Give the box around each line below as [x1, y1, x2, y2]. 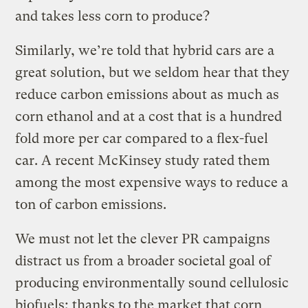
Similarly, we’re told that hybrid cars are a [15, 42, 275, 58]
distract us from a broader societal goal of [15, 252, 272, 269]
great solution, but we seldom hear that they [15, 64, 290, 80]
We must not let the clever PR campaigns [15, 230, 271, 247]
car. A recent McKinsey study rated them [15, 152, 271, 168]
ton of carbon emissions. [15, 196, 167, 212]
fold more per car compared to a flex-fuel [15, 130, 269, 146]
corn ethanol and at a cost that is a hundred [15, 108, 283, 124]
